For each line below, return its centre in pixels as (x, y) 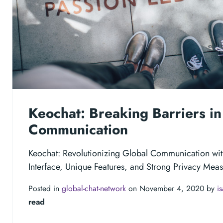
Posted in (45, 188)
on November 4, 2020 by (171, 188)
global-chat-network (94, 188)
